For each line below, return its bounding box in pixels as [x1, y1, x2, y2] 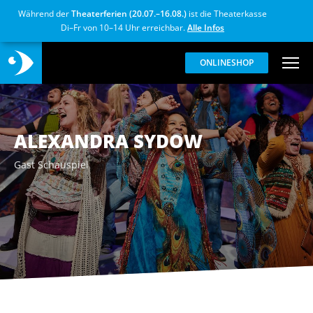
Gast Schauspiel [14, 158, 89, 172]
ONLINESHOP [200, 57, 254, 68]
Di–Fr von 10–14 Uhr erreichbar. [61, 22, 187, 34]
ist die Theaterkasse [187, 8, 267, 20]
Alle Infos [187, 22, 224, 34]
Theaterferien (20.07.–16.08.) [71, 8, 187, 20]
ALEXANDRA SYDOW [14, 129, 203, 154]
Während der [18, 8, 71, 20]
